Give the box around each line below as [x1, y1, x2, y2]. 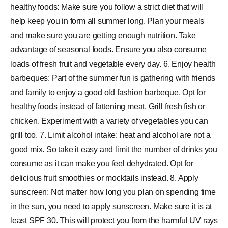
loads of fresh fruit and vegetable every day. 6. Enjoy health [10, 60, 216, 68]
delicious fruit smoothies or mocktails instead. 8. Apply [10, 174, 198, 182]
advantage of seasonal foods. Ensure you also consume [10, 45, 207, 54]
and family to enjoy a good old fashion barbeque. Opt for [10, 88, 206, 97]
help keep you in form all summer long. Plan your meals [10, 17, 205, 25]
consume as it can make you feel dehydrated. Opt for [10, 159, 193, 168]
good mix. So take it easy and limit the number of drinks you [10, 145, 217, 154]
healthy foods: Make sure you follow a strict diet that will [10, 3, 204, 11]
